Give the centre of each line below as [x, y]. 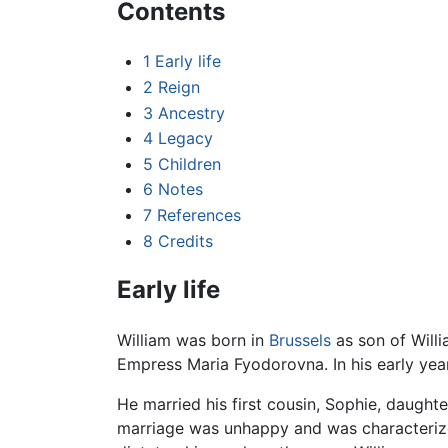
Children [189, 163]
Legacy [185, 138]
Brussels [300, 340]
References [198, 214]
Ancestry [191, 112]
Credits [185, 240]
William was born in [193, 340]
